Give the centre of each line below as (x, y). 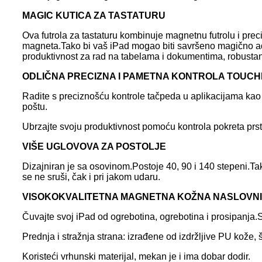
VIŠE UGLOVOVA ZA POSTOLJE (94, 146)
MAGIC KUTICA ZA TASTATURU (94, 15)
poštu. (35, 106)
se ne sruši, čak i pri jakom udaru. (91, 177)
